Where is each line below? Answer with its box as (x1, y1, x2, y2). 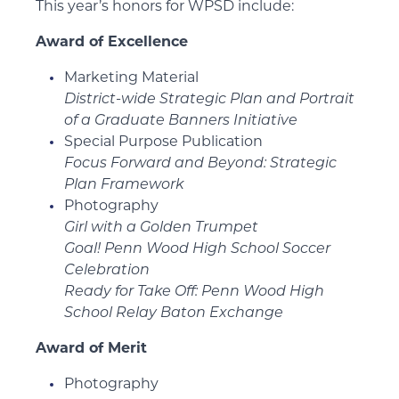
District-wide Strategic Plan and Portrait (64, 93, 354, 107)
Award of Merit (36, 342, 147, 356)
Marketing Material (64, 71, 199, 85)
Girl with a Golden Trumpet (64, 221, 258, 235)
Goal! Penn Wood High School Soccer (64, 242, 330, 256)
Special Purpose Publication (64, 135, 263, 150)
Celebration (64, 264, 150, 278)
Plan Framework (64, 178, 183, 192)
